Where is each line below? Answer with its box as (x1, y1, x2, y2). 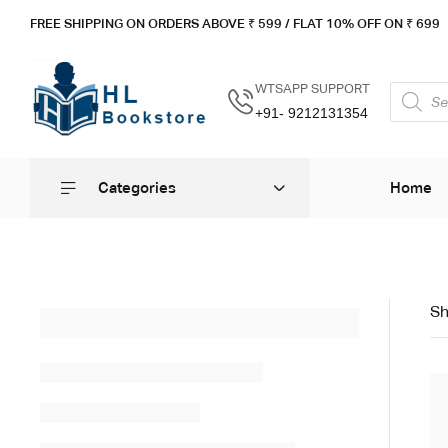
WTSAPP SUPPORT (255, 80, 370, 96)
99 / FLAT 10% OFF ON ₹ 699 (266, 15, 440, 31)
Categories (98, 179, 176, 196)
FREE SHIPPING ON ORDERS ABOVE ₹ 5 (30, 15, 266, 31)
